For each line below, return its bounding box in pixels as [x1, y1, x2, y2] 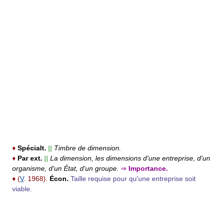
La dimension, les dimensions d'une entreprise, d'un [50, 154, 210, 162]
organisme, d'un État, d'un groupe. [12, 164, 119, 172]
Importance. [127, 164, 168, 172]
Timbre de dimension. [54, 144, 121, 152]
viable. [12, 184, 32, 193]
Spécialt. [18, 144, 46, 152]
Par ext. [18, 154, 42, 162]
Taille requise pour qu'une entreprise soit [71, 174, 196, 182]
